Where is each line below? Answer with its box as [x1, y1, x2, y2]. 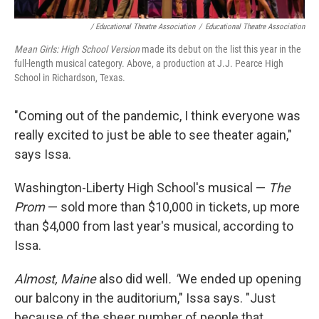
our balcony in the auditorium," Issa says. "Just [14, 291, 276, 306]
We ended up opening [179, 271, 301, 287]
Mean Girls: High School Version [14, 43, 140, 56]
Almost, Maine [14, 271, 96, 287]
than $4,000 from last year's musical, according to [14, 219, 293, 234]
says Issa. [14, 147, 71, 162]
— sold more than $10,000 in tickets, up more [45, 199, 300, 215]
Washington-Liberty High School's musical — [14, 180, 268, 196]
